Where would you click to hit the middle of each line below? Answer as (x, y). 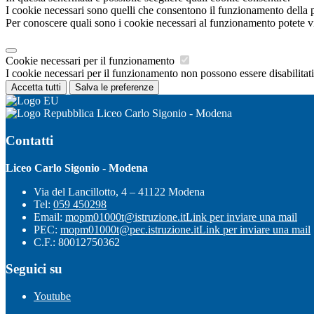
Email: (49, 217)
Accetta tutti (36, 88)
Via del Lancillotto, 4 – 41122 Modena (119, 191)
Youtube (52, 296)
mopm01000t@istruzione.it (125, 217)
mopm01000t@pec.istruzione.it (130, 229)
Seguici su (34, 269)
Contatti (29, 140)
